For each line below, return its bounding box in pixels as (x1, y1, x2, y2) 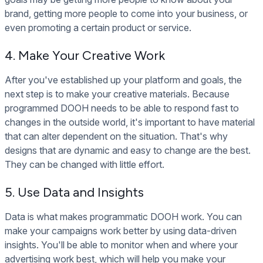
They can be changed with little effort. (5, 159, 164, 171)
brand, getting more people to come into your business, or (5, 8, 248, 20)
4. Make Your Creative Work (5, 48, 165, 64)
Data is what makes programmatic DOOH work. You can (5, 211, 242, 223)
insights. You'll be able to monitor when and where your (5, 239, 238, 251)
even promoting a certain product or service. (5, 22, 191, 34)
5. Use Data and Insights (5, 184, 144, 201)
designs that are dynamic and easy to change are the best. (5, 144, 251, 157)
